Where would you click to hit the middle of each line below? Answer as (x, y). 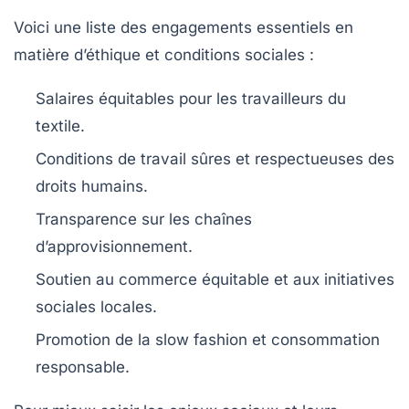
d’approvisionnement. (114, 247)
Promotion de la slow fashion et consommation (208, 340)
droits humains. (92, 187)
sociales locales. (96, 307)
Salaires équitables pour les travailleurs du (191, 99)
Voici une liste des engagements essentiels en (184, 28)
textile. (60, 126)
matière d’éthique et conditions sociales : (164, 55)
